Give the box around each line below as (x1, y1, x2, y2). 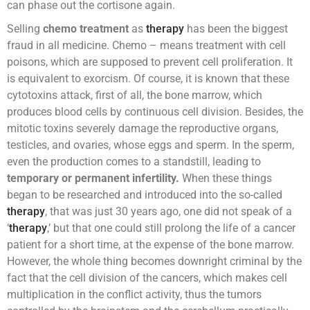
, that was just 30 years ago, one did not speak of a (45, 205, 292, 219)
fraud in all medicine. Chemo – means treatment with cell (7, 39, 286, 53)
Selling (7, 22, 40, 36)
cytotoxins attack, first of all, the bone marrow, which (7, 89, 262, 102)
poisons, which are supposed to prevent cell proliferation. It (7, 55, 293, 69)
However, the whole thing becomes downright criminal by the (7, 255, 302, 268)
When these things (179, 172, 272, 185)
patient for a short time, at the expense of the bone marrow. (7, 238, 294, 252)
